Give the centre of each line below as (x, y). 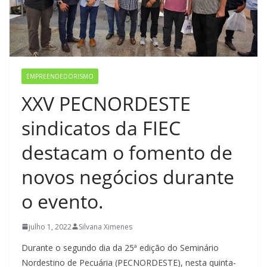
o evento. (63, 201)
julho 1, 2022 (50, 226)
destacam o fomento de (127, 152)
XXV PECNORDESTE (106, 103)
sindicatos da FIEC (101, 128)
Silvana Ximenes (105, 226)
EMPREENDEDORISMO (60, 76)
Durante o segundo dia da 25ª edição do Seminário (120, 247)
